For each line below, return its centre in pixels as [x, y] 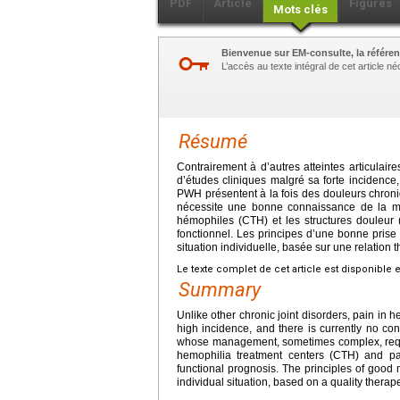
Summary [220, 289]
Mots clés [300, 9]
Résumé [213, 141]
